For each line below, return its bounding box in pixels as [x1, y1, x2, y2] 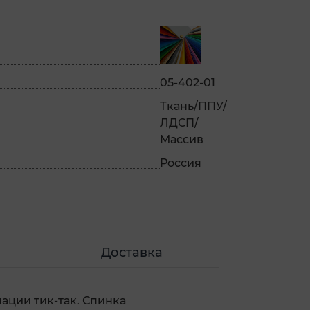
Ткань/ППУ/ [160, 100, 227, 113]
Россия [160, 156, 201, 170]
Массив [160, 133, 203, 147]
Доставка [101, 245, 163, 261]
